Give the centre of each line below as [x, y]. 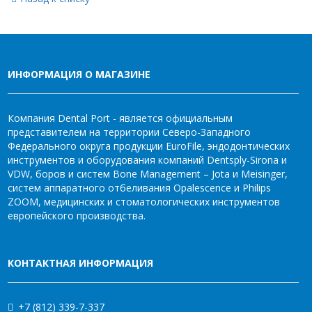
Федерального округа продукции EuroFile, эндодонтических [149, 146]
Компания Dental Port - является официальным [120, 118]
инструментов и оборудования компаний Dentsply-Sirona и [147, 160]
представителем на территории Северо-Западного [129, 132]
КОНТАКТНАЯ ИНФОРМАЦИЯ [80, 263]
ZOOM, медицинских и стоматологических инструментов [144, 202]
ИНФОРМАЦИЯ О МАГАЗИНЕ [79, 74]
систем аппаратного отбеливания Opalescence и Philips [139, 188]
